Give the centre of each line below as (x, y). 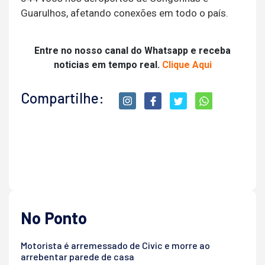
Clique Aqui (187, 65)
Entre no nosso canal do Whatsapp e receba (132, 51)
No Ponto (54, 218)
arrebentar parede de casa (77, 257)
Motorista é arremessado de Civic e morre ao (115, 245)
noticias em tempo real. (108, 65)
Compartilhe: (62, 98)
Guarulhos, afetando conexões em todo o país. (125, 13)
